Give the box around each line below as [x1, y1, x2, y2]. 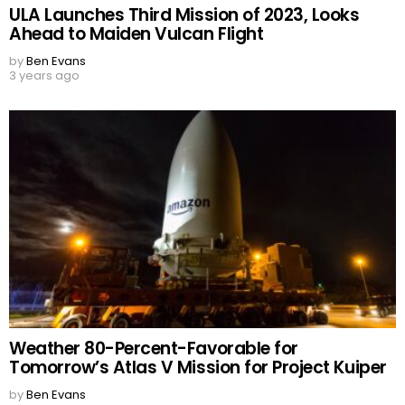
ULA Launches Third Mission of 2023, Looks [9, 3, 360, 28]
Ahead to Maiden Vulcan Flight [9, 22, 264, 47]
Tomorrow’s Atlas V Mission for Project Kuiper [9, 355, 387, 381]
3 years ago [9, 67, 80, 85]
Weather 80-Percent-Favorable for [9, 336, 298, 362]
